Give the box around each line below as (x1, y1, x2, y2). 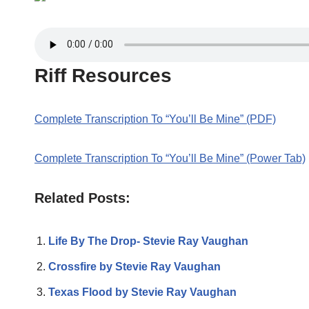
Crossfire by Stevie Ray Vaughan (48, 260, 221, 272)
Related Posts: (34, 190, 130, 206)
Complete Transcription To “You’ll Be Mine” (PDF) (34, 112, 276, 125)
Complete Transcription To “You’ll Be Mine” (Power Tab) (34, 152, 306, 164)
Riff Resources (34, 64, 172, 86)
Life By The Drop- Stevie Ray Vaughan (48, 235, 248, 247)
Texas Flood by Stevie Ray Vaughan (48, 286, 237, 298)
